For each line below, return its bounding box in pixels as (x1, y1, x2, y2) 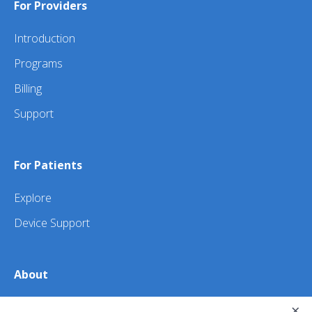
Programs (14, 56, 63, 72)
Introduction (14, 31, 75, 47)
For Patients (14, 157, 82, 173)
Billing (14, 81, 42, 97)
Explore (14, 190, 52, 206)
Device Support (14, 215, 90, 231)
